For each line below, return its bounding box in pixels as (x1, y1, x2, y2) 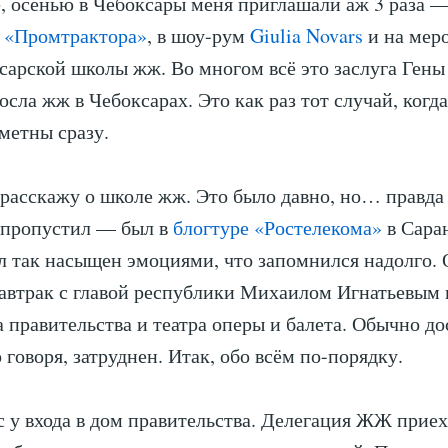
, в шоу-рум (147, 22, 250, 50)
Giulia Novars (250, 22, 363, 50)
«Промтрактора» (4, 22, 147, 50)
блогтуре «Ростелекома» (173, 214, 382, 242)
